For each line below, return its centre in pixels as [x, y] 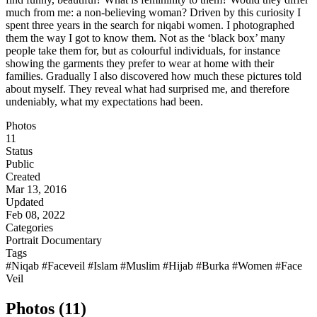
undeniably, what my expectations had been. [104, 102]
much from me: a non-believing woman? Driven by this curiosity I [153, 13]
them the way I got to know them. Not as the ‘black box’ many [145, 38]
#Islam [104, 266]
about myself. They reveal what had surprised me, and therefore [148, 89]
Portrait [23, 241]
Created [23, 177]
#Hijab [179, 266]
